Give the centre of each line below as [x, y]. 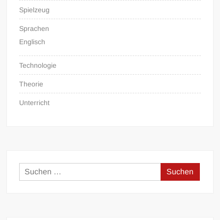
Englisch [32, 41]
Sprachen [34, 28]
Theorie [31, 84]
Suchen [174, 169]
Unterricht [35, 102]
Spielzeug [35, 10]
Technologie [38, 65]
